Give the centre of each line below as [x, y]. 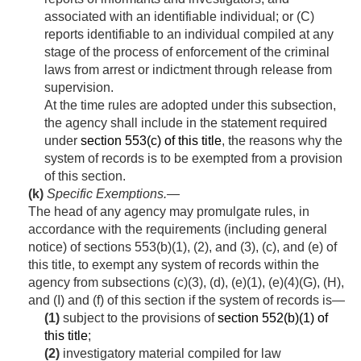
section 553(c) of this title [151, 141]
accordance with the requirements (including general [178, 230]
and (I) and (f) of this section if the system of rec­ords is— [187, 301]
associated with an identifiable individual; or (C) [179, 17]
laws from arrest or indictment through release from [188, 70]
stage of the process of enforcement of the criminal [187, 52]
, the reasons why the [282, 141]
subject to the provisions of [139, 318]
